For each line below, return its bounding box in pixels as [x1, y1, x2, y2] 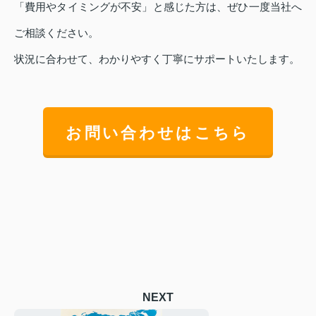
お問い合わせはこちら [66, 123, 250, 142]
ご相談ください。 [14, 27, 99, 39]
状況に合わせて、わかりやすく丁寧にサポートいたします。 [14, 53, 300, 66]
